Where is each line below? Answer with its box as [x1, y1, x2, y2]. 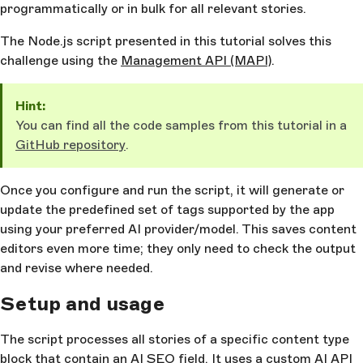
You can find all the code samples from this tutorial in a [15, 117, 347, 133]
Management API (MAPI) [121, 53, 271, 68]
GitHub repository [15, 137, 126, 152]
